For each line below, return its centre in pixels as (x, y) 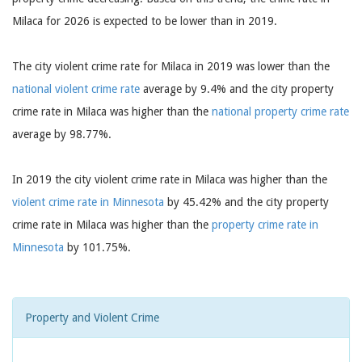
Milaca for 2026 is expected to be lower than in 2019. (145, 21)
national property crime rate (280, 112)
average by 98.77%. (62, 134)
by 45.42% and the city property (246, 202)
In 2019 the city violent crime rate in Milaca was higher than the (170, 179)
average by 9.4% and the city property (237, 89)
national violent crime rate (76, 89)
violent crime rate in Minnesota (88, 202)
